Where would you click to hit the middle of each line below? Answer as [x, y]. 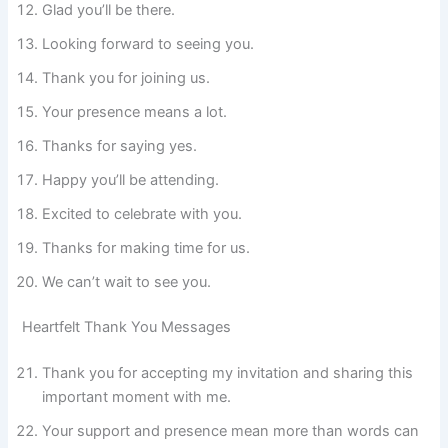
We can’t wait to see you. [127, 281]
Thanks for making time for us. [146, 247]
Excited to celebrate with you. [142, 213]
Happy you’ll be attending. [131, 179]
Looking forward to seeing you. [148, 43]
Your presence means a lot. [135, 111]
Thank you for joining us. [126, 77]
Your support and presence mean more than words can [231, 431]
